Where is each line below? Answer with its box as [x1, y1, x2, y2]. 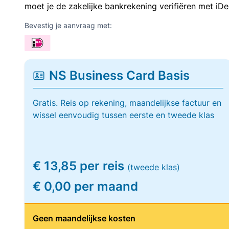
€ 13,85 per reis [33, 158, 127, 173]
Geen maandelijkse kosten [33, 213, 135, 223]
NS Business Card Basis [49, 68, 190, 83]
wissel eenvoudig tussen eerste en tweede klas [33, 110, 214, 120]
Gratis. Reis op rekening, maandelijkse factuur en [33, 98, 221, 108]
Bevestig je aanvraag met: [25, 21, 112, 30]
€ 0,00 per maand [33, 179, 138, 194]
